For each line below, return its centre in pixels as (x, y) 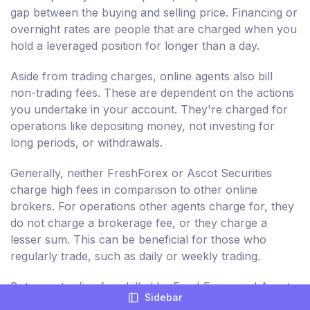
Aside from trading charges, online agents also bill (142, 76)
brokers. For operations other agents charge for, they (152, 207)
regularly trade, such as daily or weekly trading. (135, 256)
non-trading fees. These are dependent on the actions (152, 93)
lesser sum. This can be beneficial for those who (138, 240)
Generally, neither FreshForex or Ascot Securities (141, 173)
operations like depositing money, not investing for (143, 126)
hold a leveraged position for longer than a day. (135, 46)
